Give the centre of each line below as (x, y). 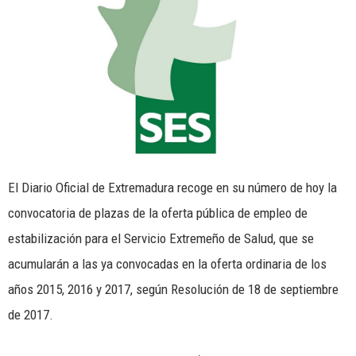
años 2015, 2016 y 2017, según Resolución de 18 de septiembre (173, 289)
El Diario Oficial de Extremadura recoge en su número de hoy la (172, 187)
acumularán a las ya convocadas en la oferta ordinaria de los (167, 263)
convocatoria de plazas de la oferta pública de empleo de (158, 213)
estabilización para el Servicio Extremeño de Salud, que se (161, 238)
